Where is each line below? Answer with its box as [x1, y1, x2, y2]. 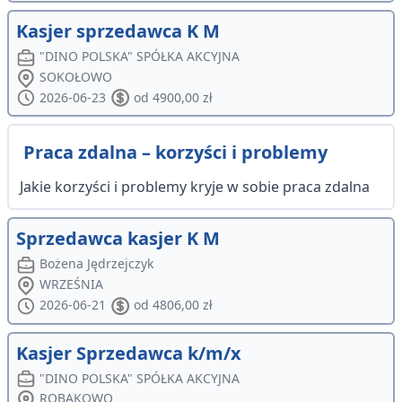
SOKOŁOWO [39, 67, 113, 85]
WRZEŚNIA [39, 275, 104, 293]
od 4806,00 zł [133, 296, 213, 314]
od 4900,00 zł [133, 89, 213, 107]
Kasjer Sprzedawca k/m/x [16, 340, 241, 365]
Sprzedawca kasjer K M [16, 226, 220, 251]
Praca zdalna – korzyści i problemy [23, 140, 328, 165]
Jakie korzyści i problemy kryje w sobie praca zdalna [20, 177, 370, 197]
